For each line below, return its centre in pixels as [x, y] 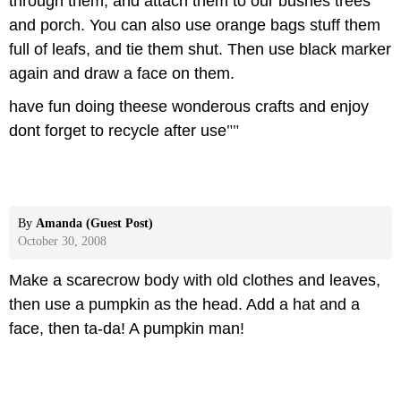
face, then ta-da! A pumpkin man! [127, 328]
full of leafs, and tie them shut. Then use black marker [200, 50]
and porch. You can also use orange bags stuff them [195, 26]
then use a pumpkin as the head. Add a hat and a [184, 304]
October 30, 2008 [62, 241]
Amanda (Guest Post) [94, 223]
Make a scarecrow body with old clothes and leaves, [195, 280]
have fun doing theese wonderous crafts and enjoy [189, 107]
